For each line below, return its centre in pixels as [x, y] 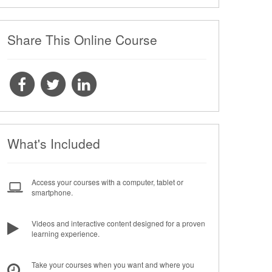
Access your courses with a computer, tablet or [107, 182]
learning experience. [66, 233]
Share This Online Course [82, 39]
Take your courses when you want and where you [113, 264]
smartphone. [52, 192]
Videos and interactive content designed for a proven [118, 223]
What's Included [54, 143]
